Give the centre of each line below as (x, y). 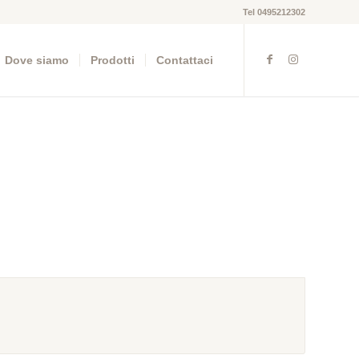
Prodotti (113, 60)
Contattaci (185, 60)
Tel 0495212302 (274, 12)
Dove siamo (37, 60)
